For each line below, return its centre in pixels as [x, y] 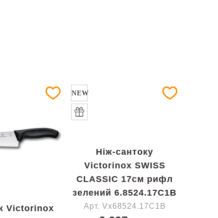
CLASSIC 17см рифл [125, 179]
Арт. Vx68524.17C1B [125, 206]
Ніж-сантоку [125, 152]
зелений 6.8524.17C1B [125, 193]
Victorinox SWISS [125, 165]
